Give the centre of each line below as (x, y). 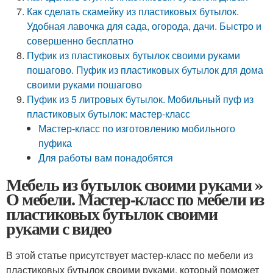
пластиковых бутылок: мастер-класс (109, 114)
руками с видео (59, 228)
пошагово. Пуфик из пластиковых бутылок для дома (145, 70)
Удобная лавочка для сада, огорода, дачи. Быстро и (144, 26)
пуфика (55, 143)
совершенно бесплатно (80, 41)
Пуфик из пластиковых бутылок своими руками (134, 55)
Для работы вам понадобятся (106, 158)
